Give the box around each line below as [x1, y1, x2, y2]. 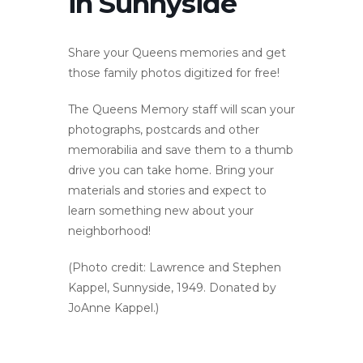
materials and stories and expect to [68, 182, 267, 198]
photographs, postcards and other [68, 122, 259, 137]
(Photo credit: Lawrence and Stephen [68, 259, 281, 275]
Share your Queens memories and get [68, 45, 286, 60]
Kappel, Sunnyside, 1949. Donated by [68, 280, 276, 295]
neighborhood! [68, 223, 151, 238]
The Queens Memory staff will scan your [68, 101, 295, 117]
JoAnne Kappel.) [68, 300, 159, 315]
